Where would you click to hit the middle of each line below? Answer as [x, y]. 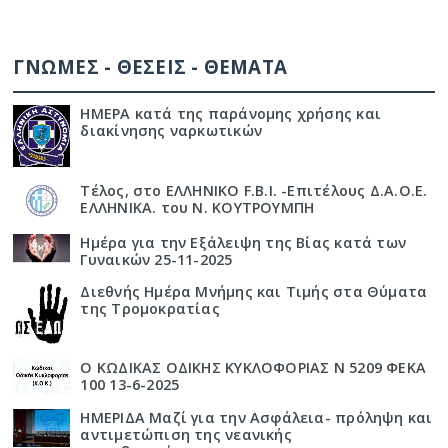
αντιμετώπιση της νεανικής [186, 435]
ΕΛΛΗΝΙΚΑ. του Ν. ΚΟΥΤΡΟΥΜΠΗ [197, 207]
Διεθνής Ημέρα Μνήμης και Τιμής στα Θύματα [254, 291]
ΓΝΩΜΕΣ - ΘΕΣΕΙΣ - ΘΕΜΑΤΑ [150, 66]
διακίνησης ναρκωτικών [171, 130]
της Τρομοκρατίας [150, 308]
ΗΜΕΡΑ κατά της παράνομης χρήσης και [230, 113]
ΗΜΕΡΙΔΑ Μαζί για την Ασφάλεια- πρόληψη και [256, 418]
